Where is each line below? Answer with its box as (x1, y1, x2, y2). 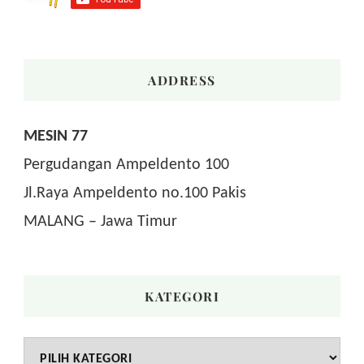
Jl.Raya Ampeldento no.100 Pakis (24, 182, 246, 202)
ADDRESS (148, 71, 216, 89)
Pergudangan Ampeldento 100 (24, 154, 229, 174)
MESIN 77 (24, 125, 88, 145)
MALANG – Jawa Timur (24, 210, 177, 231)
